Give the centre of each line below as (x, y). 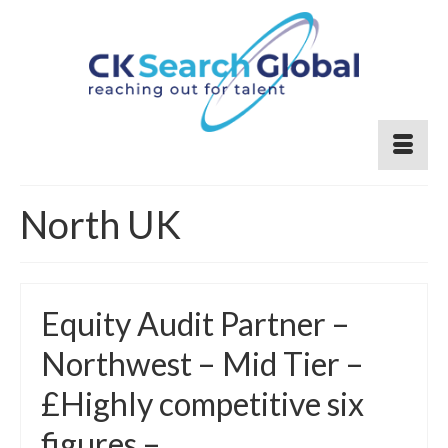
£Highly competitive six (202, 403)
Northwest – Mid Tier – (202, 363)
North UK (100, 224)
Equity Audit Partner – (195, 323)
